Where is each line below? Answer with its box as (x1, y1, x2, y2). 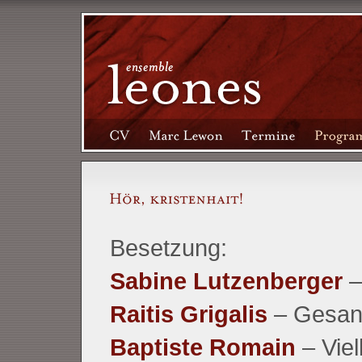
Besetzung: (109, 234, 227, 261)
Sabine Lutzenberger (109, 267, 343, 294)
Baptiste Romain (109, 334, 296, 360)
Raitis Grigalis (109, 301, 267, 327)
